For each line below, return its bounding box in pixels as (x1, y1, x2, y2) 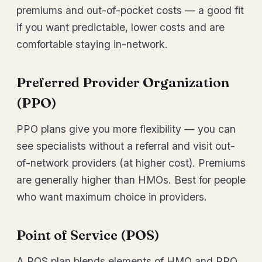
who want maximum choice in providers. (16, 191, 207, 203)
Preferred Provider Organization (16, 74, 229, 91)
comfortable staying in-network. (16, 38, 168, 50)
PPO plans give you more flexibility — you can (16, 123, 236, 135)
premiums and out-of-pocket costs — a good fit (16, 4, 244, 16)
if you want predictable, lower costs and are (16, 21, 225, 33)
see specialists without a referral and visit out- (16, 140, 235, 152)
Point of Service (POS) (16, 227, 160, 243)
